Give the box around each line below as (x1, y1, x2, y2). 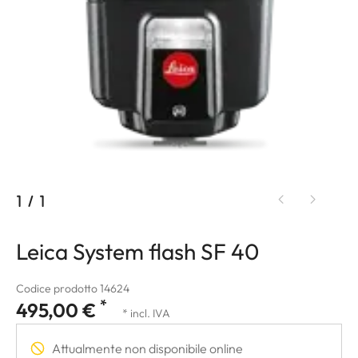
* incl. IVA (122, 305, 170, 320)
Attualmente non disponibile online (52, 340, 243, 356)
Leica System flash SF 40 (16, 237, 259, 265)
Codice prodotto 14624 (16, 280, 129, 296)
